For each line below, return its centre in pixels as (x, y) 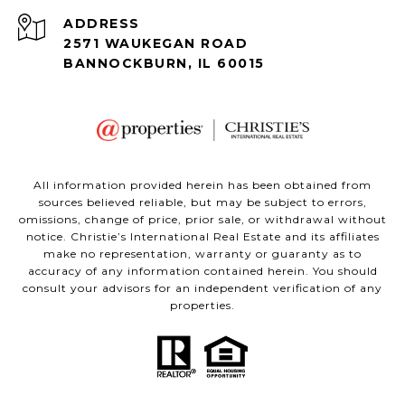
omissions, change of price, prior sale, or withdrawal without (202, 220)
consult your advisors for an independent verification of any (202, 288)
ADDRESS (102, 24)
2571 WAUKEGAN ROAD (155, 44)
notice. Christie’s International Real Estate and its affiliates (202, 237)
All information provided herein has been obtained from (202, 185)
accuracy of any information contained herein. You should (202, 271)
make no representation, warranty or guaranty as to (202, 254)
